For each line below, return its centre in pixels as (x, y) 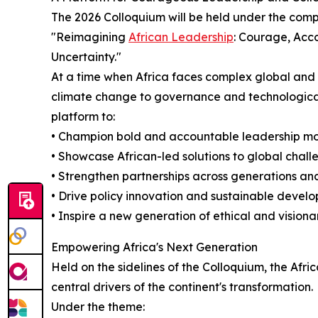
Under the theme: (98, 306)
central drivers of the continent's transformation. (182, 286)
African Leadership (181, 37)
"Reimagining (90, 37)
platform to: (83, 116)
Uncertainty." (86, 56)
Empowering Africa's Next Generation (154, 247)
